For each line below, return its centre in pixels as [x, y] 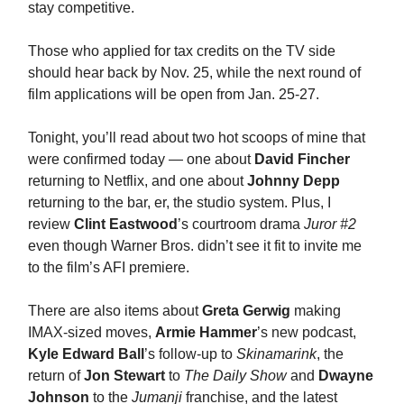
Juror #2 [330, 224]
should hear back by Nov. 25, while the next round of [194, 72]
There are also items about [115, 310]
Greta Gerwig [246, 310]
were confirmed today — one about [141, 159]
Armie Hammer [206, 332]
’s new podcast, [307, 332]
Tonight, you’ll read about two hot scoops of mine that [197, 137]
